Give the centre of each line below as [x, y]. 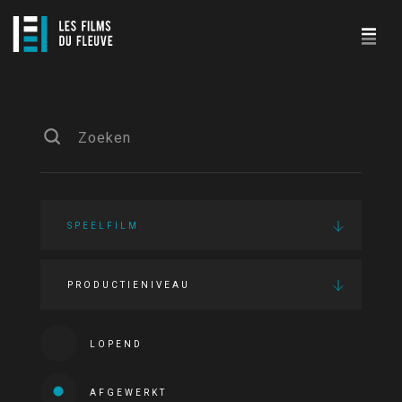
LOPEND [116, 344]
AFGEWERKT [128, 393]
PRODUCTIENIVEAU [128, 285]
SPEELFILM [103, 226]
